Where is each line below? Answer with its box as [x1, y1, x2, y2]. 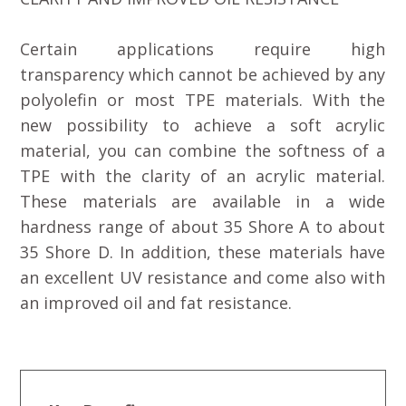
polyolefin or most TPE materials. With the [20, 88, 386, 111]
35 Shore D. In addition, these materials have [20, 240, 386, 263]
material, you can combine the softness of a [20, 139, 386, 161]
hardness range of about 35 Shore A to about [20, 215, 386, 237]
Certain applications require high [20, 37, 386, 60]
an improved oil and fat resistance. [20, 291, 293, 314]
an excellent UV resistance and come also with [20, 266, 386, 288]
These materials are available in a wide [20, 189, 386, 212]
